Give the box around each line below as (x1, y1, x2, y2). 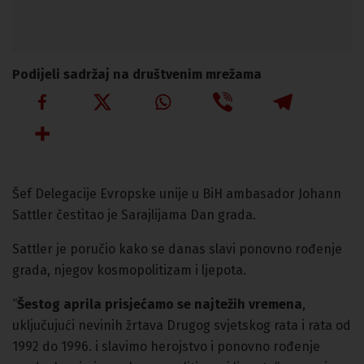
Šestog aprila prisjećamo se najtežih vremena (17, 296, 302, 312)
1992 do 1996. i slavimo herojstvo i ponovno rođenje (12, 338, 320, 354)
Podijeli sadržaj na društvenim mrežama (12, 66, 262, 82)
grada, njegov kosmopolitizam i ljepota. (12, 262, 246, 278)
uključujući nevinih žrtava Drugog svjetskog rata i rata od (12, 317, 351, 333)
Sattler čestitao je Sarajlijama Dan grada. (12, 206, 256, 223)
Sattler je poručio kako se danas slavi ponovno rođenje (12, 240, 342, 257)
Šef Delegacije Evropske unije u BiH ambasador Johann (12, 185, 341, 201)
